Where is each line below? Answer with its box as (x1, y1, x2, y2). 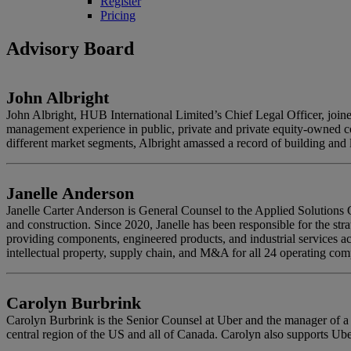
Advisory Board (6, 38, 134, 59)
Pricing (100, 9, 136, 22)
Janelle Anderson (6, 183, 134, 203)
